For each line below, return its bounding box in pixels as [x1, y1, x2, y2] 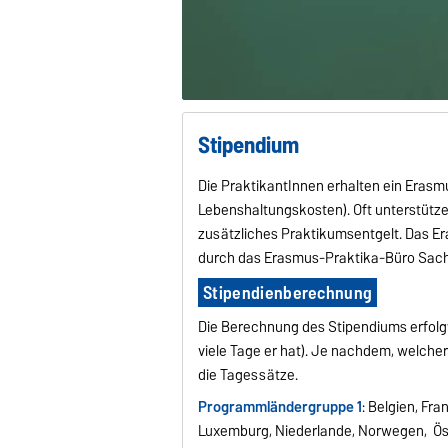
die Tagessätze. [198, 362, 302, 387]
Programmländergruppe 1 [198, 394, 363, 419]
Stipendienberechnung [202, 277, 373, 307]
